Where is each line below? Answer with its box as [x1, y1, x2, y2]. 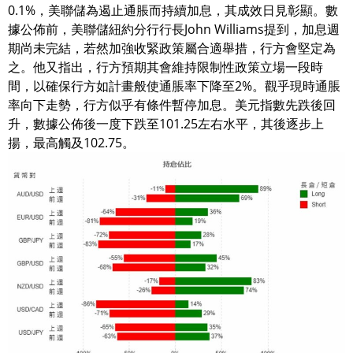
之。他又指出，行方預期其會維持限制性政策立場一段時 [8, 58, 323, 76]
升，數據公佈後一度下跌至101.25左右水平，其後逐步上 [8, 114, 324, 132]
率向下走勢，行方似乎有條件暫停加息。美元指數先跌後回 [8, 95, 336, 113]
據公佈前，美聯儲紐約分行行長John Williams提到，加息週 [8, 20, 340, 38]
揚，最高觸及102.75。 [8, 133, 135, 151]
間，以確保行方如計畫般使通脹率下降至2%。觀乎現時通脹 [8, 76, 340, 95]
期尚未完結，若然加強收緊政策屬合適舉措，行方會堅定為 [8, 39, 336, 57]
